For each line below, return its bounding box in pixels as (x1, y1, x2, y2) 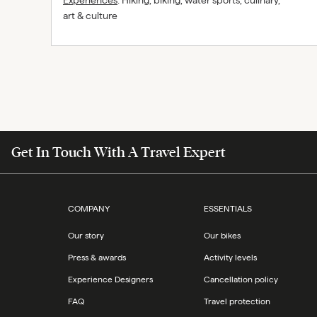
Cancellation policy (203, 275, 278, 284)
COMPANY (68, 204, 110, 214)
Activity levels (203, 253, 257, 263)
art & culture (63, 10, 117, 21)
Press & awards (68, 253, 126, 263)
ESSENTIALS (203, 204, 252, 214)
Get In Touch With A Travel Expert (11, 143, 226, 161)
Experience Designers (68, 275, 153, 284)
